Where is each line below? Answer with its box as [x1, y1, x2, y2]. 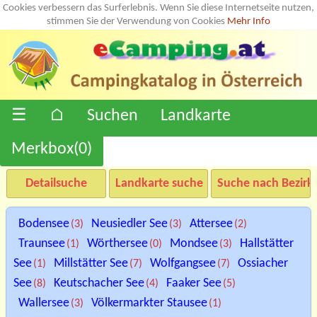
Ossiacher [238, 256, 288, 270]
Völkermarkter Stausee [91, 296, 207, 310]
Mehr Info [227, 16, 270, 27]
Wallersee [18, 296, 69, 310]
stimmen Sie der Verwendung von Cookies [47, 16, 227, 27]
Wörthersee [87, 236, 148, 250]
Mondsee [170, 236, 218, 250]
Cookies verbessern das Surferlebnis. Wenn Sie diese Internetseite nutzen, [3, 3, 314, 13]
